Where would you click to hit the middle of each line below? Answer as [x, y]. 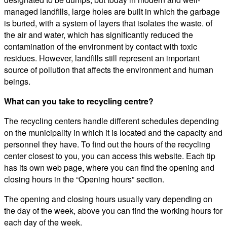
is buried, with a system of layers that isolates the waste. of [108, 23]
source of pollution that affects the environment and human [109, 70]
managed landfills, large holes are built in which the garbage [112, 12]
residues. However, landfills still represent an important [102, 58]
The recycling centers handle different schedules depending [111, 121]
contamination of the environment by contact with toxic [101, 47]
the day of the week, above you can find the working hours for [113, 211]
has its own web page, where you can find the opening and [109, 168]
